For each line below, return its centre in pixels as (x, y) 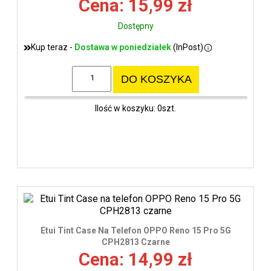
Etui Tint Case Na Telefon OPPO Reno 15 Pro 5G (135, 231)
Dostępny (135, 26)
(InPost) (187, 47)
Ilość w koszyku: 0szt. (135, 108)
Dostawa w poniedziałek (123, 47)
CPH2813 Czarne (135, 242)
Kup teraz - (53, 47)
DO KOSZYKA (156, 80)
